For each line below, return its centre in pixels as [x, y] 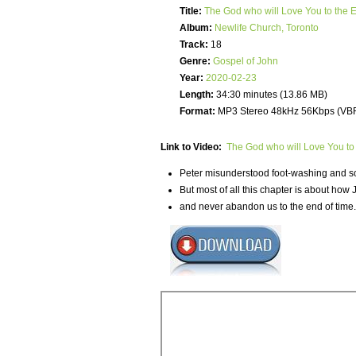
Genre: [195, 62]
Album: [196, 28]
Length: [197, 95]
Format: [197, 112]
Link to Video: [192, 147]
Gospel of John [246, 62]
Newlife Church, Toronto [267, 28]
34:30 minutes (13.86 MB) [271, 95]
